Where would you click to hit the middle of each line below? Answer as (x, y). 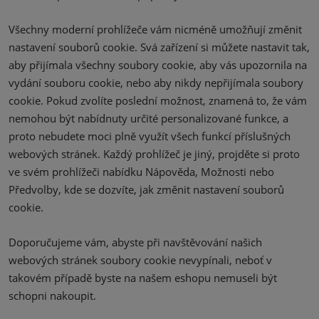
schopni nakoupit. (52, 296)
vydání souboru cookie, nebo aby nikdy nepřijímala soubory (156, 83)
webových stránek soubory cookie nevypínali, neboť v (140, 260)
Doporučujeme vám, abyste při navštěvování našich (135, 242)
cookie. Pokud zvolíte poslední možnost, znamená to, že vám (158, 100)
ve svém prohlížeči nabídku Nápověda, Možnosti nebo (141, 172)
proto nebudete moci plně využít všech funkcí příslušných (150, 136)
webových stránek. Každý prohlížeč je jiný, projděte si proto (154, 154)
